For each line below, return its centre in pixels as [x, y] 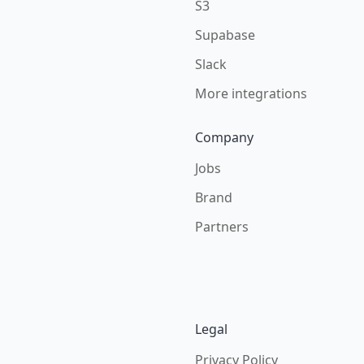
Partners [222, 227]
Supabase [225, 35]
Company [224, 137]
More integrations [251, 93]
